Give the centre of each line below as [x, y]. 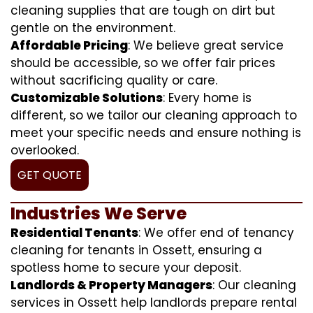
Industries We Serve [99, 213]
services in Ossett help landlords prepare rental [154, 302]
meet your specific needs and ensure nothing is [156, 132]
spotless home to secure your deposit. [126, 267]
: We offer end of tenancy [216, 232]
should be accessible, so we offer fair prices [143, 63]
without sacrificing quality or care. [114, 80]
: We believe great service [206, 45]
